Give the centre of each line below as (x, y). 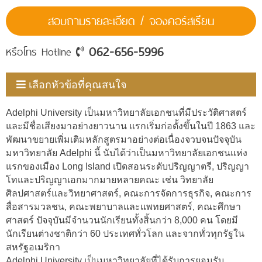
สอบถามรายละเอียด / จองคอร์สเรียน (131, 21)
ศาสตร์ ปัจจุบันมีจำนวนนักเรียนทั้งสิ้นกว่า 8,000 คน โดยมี (122, 220)
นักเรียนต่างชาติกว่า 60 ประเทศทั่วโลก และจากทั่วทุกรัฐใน (125, 233)
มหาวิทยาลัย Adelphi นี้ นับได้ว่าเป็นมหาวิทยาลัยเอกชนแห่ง (127, 153)
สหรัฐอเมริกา (33, 247)
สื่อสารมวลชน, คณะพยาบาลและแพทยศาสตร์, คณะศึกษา (123, 206)
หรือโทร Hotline (41, 52)
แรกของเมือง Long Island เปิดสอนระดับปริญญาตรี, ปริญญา (127, 166)
